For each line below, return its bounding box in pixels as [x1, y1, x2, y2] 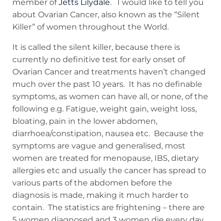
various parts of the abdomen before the [12, 178, 172, 187]
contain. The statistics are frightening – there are [12, 202, 205, 212]
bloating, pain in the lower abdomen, [12, 116, 157, 126]
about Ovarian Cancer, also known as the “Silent [12, 9, 200, 19]
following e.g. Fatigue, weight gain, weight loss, [12, 104, 197, 113]
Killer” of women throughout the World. [12, 22, 169, 32]
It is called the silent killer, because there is [12, 42, 180, 52]
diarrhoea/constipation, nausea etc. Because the [12, 128, 204, 138]
